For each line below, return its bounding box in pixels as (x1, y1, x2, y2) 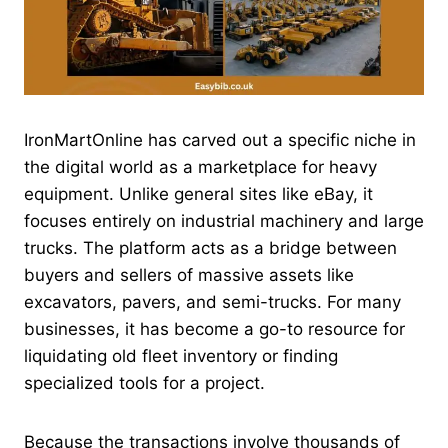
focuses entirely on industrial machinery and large (24, 210, 424, 231)
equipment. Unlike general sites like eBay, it (24, 183, 373, 204)
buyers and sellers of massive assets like (24, 264, 354, 285)
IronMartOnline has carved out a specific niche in (24, 129, 416, 150)
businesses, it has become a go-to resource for (24, 318, 405, 339)
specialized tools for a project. (24, 372, 265, 393)
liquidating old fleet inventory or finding (24, 345, 338, 366)
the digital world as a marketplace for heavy (24, 156, 377, 177)
